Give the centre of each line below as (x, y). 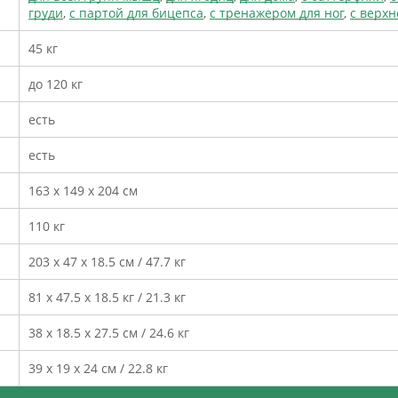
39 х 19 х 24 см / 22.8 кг (98, 368)
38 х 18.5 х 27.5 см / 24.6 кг (109, 332)
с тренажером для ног (277, 12)
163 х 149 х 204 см (83, 190)
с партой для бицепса (136, 12)
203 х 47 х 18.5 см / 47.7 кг (107, 261)
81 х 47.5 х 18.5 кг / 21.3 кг (107, 297)
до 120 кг (56, 84)
